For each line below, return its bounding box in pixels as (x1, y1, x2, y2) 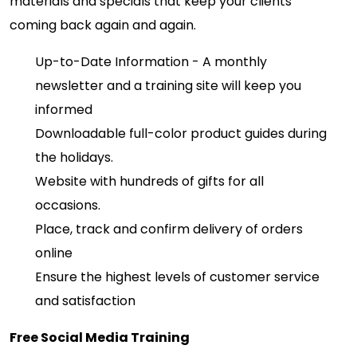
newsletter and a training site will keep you (35, 76, 301, 96)
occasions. (35, 196, 100, 215)
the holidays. (35, 148, 113, 167)
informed (35, 100, 92, 120)
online (35, 244, 73, 263)
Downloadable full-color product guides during (35, 124, 327, 143)
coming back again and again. (10, 16, 196, 35)
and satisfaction (35, 292, 135, 311)
